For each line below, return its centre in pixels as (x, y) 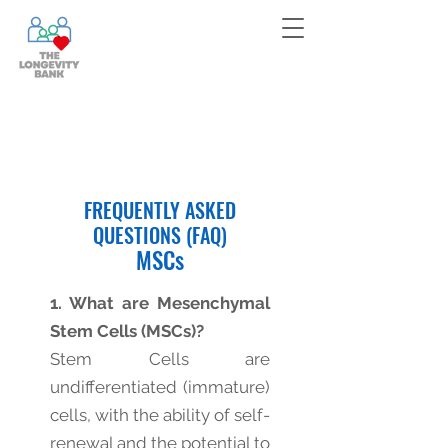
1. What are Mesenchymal (160, 303)
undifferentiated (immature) (160, 387)
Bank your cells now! (170, 18)
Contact (245, 18)
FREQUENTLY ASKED (160, 210)
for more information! (207, 41)
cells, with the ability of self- (160, 415)
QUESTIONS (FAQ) (160, 235)
